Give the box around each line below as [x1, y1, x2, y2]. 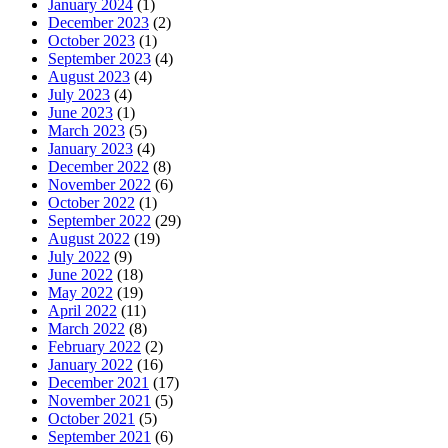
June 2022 [48, 266, 113, 284]
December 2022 [48, 158, 149, 176]
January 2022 [48, 356, 133, 374]
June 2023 [48, 104, 113, 122]
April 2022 [48, 302, 117, 320]
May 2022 [48, 284, 113, 302]
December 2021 [48, 374, 149, 392]
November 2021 [48, 392, 151, 410]
